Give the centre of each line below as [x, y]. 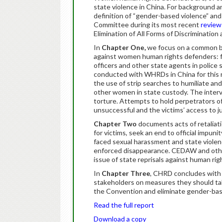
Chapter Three [126, 173]
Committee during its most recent [147, 25]
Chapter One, [123, 47]
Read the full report [124, 205]
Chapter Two [115, 124]
